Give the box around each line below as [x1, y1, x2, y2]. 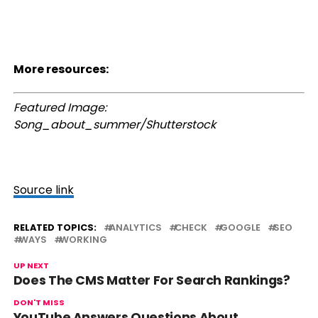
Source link [13, 182, 74, 198]
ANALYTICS [109, 221, 162, 234]
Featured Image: [13, 99, 106, 116]
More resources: [13, 61, 109, 77]
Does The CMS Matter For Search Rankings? [13, 272, 290, 289]
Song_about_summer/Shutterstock [13, 116, 216, 133]
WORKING [59, 234, 107, 246]
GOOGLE [219, 221, 261, 234]
